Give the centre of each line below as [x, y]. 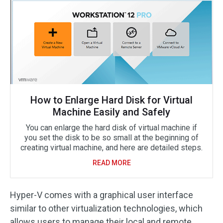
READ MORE [111, 163]
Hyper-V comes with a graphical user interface [102, 195]
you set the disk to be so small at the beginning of [111, 138]
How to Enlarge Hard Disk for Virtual [111, 100]
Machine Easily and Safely [111, 112]
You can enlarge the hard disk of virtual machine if [111, 128]
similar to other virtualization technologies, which [106, 208]
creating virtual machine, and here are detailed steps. [111, 148]
